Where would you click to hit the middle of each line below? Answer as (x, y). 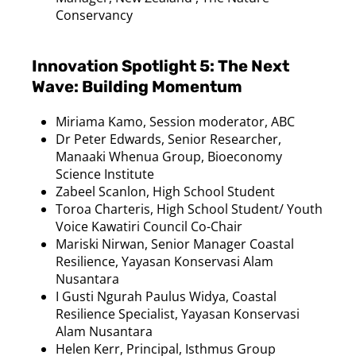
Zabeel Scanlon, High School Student (165, 191)
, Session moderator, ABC (219, 121)
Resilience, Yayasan (115, 261)
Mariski (77, 244)
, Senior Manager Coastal (219, 244)
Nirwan (123, 244)
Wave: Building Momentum (137, 86)
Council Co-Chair (191, 226)
